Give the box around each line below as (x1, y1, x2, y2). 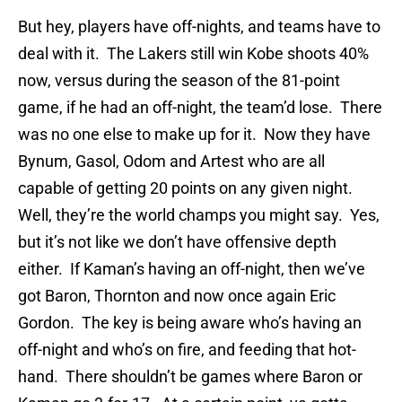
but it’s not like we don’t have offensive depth (18, 232, 336, 252)
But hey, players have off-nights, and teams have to (18, 17, 380, 37)
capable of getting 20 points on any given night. (18, 179, 356, 198)
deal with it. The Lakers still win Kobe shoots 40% (18, 44, 369, 64)
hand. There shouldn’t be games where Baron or (18, 367, 363, 387)
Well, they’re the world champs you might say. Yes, (18, 205, 380, 225)
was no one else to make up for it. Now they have (18, 125, 371, 144)
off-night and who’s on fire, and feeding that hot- (18, 340, 356, 360)
